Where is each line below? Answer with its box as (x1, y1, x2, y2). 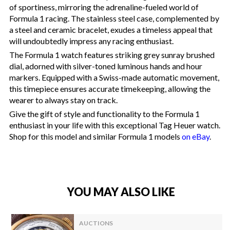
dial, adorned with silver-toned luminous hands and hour (9, 61, 202, 71)
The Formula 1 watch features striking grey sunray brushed (9, 50, 215, 60)
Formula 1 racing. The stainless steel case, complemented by (9, 13, 219, 24)
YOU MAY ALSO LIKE (66, 185, 175, 199)
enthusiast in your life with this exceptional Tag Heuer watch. (9, 120, 220, 130)
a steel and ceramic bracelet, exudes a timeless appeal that (9, 25, 213, 35)
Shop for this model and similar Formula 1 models (9, 131, 182, 142)
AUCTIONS (79, 219, 113, 227)
